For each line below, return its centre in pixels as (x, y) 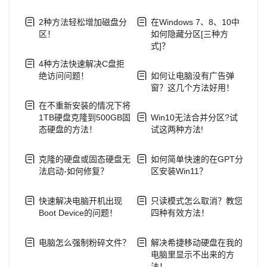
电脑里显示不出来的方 (192, 254)
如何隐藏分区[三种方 (189, 34)
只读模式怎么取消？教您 (196, 201)
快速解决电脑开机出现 (80, 201)
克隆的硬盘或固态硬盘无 (85, 159)
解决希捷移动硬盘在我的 (196, 242)
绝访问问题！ (64, 75)
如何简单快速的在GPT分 (197, 159)
